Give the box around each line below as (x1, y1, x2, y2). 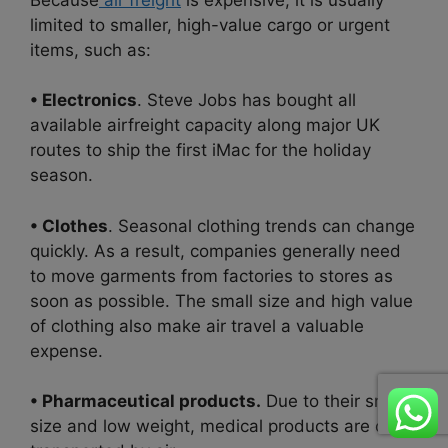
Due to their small (261, 391, 407, 412)
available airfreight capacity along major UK (30, 115, 380, 136)
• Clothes (30, 215, 108, 236)
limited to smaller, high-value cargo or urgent (30, 14, 390, 35)
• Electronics (30, 90, 137, 111)
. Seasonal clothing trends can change (108, 215, 415, 236)
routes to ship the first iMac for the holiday (30, 140, 371, 161)
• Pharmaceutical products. (30, 391, 261, 412)
